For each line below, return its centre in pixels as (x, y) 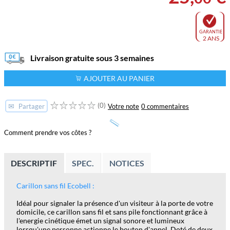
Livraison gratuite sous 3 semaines (92, 57)
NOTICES (127, 163)
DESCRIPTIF (34, 163)
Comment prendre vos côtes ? (48, 133)
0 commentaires (165, 106)
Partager (31, 107)
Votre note (123, 106)
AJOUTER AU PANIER (119, 79)
